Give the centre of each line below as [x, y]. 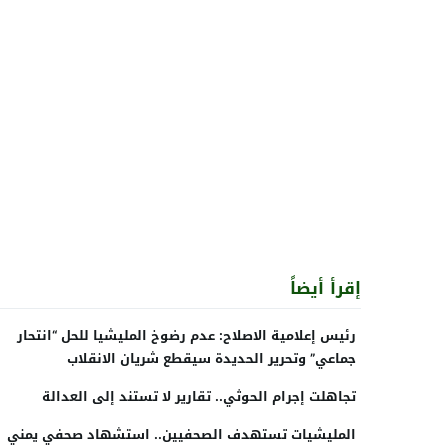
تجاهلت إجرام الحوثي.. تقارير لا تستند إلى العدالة [199, 396]
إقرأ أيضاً [325, 287]
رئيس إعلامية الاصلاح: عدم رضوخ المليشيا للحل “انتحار [186, 335]
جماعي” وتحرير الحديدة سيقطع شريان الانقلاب [211, 358]
